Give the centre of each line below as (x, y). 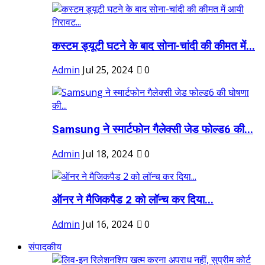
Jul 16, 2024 (107, 224)
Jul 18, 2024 (107, 153)
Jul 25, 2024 (107, 70)
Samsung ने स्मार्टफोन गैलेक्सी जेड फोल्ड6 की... (153, 130)
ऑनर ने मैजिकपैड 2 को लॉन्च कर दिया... (133, 200)
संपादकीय (45, 247)
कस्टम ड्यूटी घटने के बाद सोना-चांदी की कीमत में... (153, 46)
